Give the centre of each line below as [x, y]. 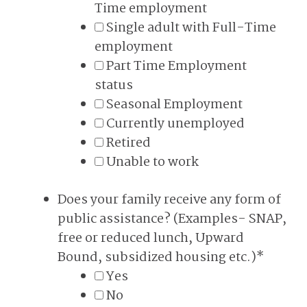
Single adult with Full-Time [191, 28]
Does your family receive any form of [169, 200]
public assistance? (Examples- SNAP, [172, 219]
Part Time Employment [176, 66]
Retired [128, 143]
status [114, 86]
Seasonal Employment [174, 105]
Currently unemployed [175, 124]
